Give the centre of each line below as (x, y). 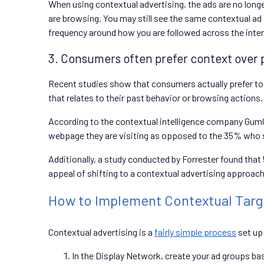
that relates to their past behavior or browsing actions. (156, 97)
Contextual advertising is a (101, 232)
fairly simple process (195, 232)
